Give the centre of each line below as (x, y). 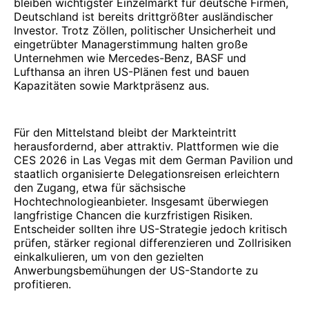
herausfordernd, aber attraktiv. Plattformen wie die (146, 146)
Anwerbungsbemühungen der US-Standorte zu (136, 270)
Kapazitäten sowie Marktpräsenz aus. (111, 85)
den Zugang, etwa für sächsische (100, 187)
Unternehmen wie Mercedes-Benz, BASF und (130, 58)
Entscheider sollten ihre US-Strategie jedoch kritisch (150, 229)
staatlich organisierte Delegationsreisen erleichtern (147, 173)
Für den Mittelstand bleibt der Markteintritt (125, 132)
